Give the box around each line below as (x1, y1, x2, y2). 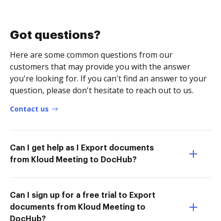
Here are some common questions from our (10, 49, 173, 60)
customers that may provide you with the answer (10, 61, 190, 72)
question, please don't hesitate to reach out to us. (10, 84, 193, 96)
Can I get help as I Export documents (10, 144, 154, 152)
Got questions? (10, 29, 101, 41)
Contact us (10, 104, 49, 113)
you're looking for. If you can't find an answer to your (10, 73, 207, 84)
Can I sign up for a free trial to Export (10, 191, 155, 199)
